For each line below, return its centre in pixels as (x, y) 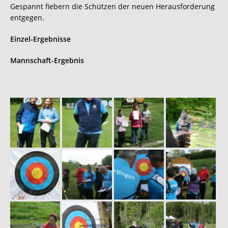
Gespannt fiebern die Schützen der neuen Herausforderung (112, 6)
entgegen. (27, 17)
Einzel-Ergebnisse (41, 39)
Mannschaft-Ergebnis (47, 60)
